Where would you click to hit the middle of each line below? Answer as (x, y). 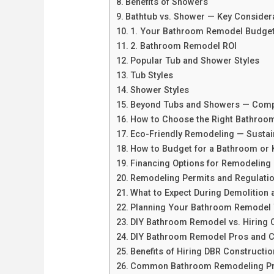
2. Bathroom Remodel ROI (183, 46)
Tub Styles (151, 76)
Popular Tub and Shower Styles (194, 61)
